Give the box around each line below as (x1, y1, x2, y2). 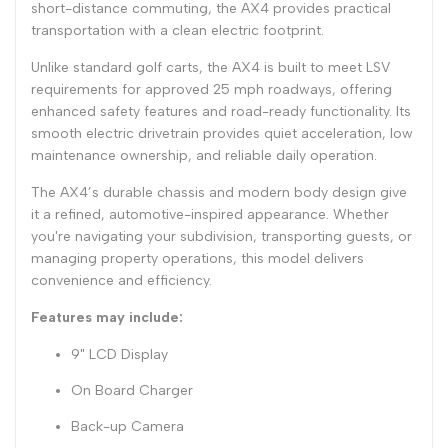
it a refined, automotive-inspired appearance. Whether (31, 205, 389, 223)
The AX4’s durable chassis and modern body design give (31, 183, 407, 201)
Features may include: (31, 308, 183, 326)
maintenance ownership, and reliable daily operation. (31, 146, 377, 164)
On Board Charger (71, 381, 193, 399)
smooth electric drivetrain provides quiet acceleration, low (31, 124, 413, 142)
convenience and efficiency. (31, 271, 212, 289)
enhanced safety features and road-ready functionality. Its (31, 102, 411, 120)
